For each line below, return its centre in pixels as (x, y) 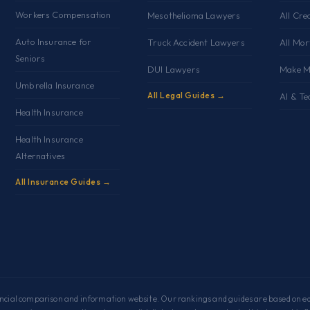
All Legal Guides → (186, 95)
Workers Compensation (63, 14)
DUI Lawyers (174, 69)
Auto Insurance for (54, 41)
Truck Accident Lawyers (196, 42)
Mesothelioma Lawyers (194, 15)
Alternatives (40, 155)
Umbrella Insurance (55, 85)
